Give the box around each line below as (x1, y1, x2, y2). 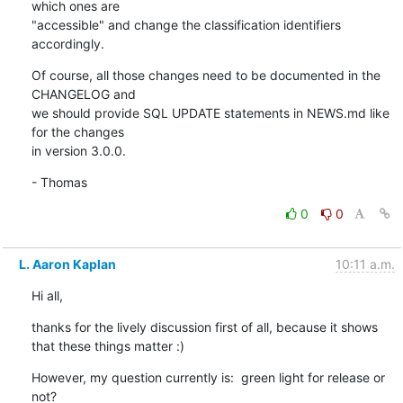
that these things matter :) (31, 337, 184, 354)
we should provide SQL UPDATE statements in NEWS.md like (31, 104, 390, 121)
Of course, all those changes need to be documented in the (31, 67, 381, 83)
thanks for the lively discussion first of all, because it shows (31, 318, 378, 335)
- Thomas (31, 174, 87, 190)
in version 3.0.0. (31, 142, 126, 158)
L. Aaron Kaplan (18, 255, 116, 272)
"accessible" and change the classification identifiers (31, 16, 341, 32)
